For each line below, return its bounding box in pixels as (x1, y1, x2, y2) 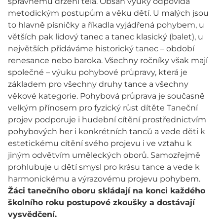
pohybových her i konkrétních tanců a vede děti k (8, 127, 205, 137)
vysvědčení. (8, 210, 57, 220)
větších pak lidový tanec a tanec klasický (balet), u (8, 32, 203, 42)
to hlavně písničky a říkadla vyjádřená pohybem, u (8, 20, 204, 30)
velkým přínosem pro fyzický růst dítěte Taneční (8, 103, 198, 113)
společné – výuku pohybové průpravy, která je (8, 68, 187, 77)
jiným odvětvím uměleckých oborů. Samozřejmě (8, 150, 200, 160)
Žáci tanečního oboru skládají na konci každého (8, 186, 205, 196)
